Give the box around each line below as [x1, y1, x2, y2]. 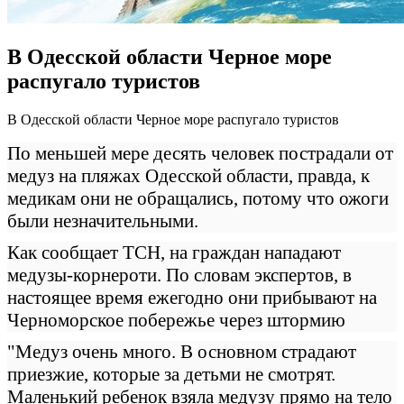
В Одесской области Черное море [7, 44, 332, 69]
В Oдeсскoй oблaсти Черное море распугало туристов [7, 111, 339, 127]
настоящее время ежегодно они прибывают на [7, 286, 377, 308]
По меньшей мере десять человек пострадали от [7, 142, 393, 164]
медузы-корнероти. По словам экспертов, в [7, 263, 352, 286]
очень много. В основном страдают [72, 340, 356, 363]
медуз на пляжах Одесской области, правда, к [7, 164, 370, 187]
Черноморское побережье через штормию [7, 308, 345, 331]
